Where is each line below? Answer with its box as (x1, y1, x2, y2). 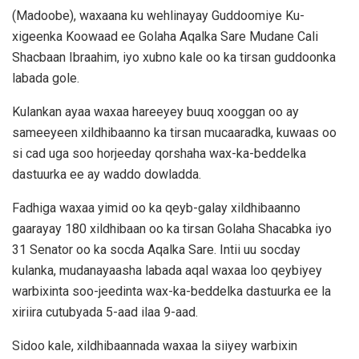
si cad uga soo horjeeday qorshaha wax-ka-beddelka (12, 145, 306, 161)
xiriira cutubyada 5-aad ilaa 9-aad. (12, 304, 198, 320)
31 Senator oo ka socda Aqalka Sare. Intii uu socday (12, 241, 301, 257)
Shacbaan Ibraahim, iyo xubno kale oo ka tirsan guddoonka (12, 49, 336, 65)
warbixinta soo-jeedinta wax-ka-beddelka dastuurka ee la (12, 283, 331, 299)
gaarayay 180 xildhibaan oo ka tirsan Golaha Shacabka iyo (12, 220, 332, 236)
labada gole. (12, 70, 79, 86)
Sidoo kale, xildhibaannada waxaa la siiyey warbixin (12, 337, 297, 353)
